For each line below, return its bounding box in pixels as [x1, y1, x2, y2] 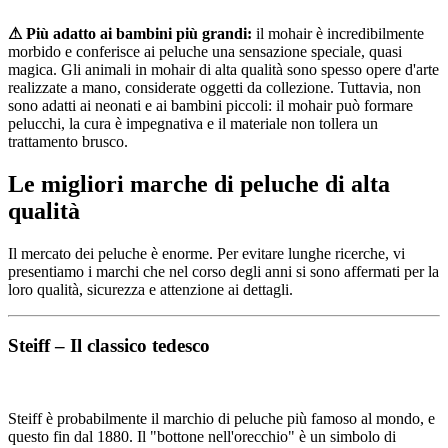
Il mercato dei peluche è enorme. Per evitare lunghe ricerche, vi [8, 244, 405, 262]
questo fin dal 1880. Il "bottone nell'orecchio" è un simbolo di [8, 428, 396, 445]
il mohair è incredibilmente [252, 24, 424, 42]
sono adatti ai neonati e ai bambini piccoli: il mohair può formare [8, 96, 413, 114]
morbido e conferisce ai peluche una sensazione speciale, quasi [8, 42, 402, 60]
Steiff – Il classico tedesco [8, 335, 210, 357]
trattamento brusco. [8, 132, 128, 150]
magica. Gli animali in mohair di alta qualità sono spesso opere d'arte [8, 60, 439, 78]
